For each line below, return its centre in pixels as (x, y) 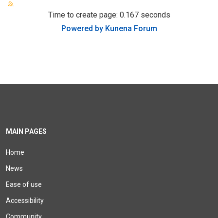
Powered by (82, 28)
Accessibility (25, 200)
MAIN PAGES (26, 131)
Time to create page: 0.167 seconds (109, 15)
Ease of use (24, 184)
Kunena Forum (131, 28)
